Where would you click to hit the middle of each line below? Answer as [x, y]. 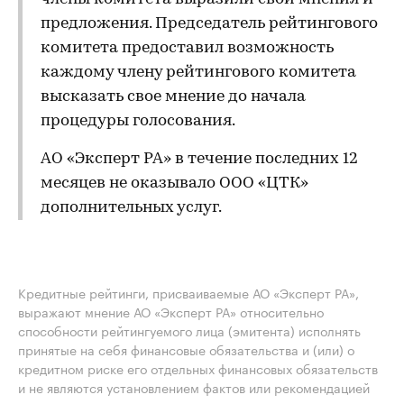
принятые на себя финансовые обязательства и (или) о [186, 349]
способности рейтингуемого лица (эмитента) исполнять [189, 330]
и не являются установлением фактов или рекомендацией [194, 387]
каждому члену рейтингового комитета [198, 73]
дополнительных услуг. [131, 208]
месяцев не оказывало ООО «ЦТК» [174, 184]
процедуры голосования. [138, 121]
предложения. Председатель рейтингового [209, 24]
